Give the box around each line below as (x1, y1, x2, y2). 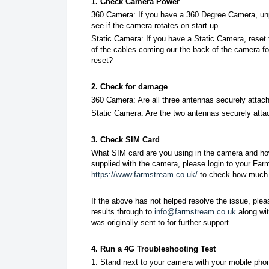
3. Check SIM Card (91, 134, 160, 144)
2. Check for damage (91, 82, 168, 91)
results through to (91, 207, 154, 216)
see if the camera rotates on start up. (91, 20, 220, 30)
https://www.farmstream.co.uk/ (91, 169, 198, 179)
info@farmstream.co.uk (154, 207, 236, 216)
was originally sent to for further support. (91, 217, 234, 227)
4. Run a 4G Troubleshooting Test (91, 244, 216, 253)
